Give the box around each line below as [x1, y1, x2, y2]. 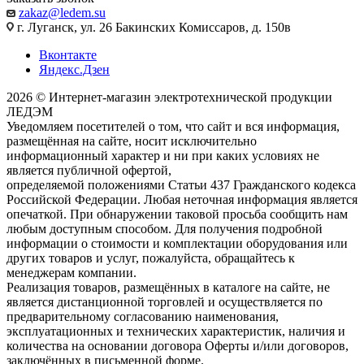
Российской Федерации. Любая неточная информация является [6, 192, 357, 206]
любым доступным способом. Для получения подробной [6, 221, 323, 236]
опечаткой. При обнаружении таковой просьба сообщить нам [6, 206, 348, 221]
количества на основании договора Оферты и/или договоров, [6, 338, 349, 353]
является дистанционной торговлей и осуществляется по [6, 294, 323, 309]
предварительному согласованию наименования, [6, 309, 279, 323]
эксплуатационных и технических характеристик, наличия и [6, 323, 345, 338]
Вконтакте [39, 47, 97, 62]
